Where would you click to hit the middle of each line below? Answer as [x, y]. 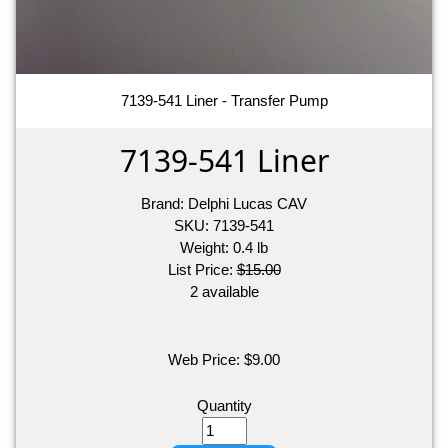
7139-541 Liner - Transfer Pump [224, 100]
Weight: [206, 247]
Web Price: [206, 360]
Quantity [224, 406]
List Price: [202, 269]
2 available [224, 291]
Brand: [164, 203]
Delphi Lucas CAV [247, 203]
